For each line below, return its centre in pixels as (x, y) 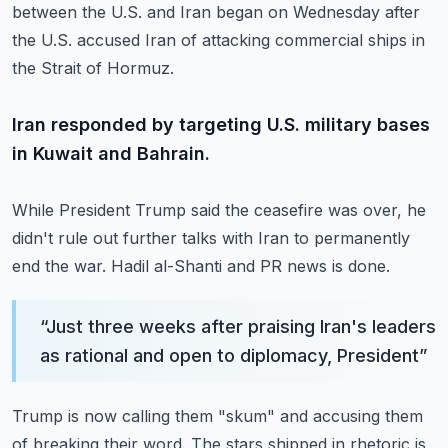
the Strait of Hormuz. (93, 68)
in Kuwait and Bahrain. (111, 153)
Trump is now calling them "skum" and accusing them (217, 416)
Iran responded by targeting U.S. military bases (221, 124)
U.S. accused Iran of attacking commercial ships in (233, 40)
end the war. (59, 266)
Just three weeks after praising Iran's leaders (241, 326)
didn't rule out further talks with (132, 238)
